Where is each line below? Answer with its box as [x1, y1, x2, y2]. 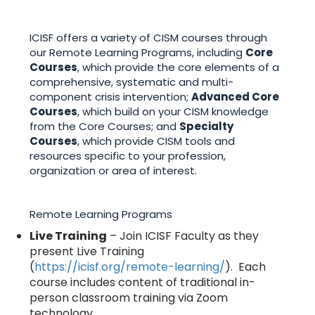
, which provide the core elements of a [77, 60, 280, 75]
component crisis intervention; [30, 89, 192, 105]
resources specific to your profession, [30, 148, 226, 164]
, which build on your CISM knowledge [77, 104, 269, 120]
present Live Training [30, 243, 145, 260]
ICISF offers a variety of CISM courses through [30, 30, 268, 46]
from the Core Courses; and [30, 119, 180, 134]
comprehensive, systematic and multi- [30, 75, 234, 90]
